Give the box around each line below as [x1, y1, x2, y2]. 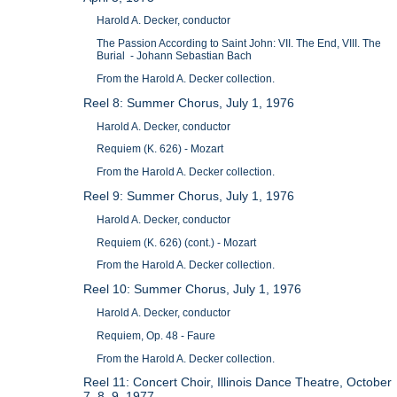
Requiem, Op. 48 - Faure [97, 329, 216, 342]
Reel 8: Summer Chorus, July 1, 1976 [83, 95, 295, 110]
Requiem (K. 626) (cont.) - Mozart [97, 236, 257, 249]
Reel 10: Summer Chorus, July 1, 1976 [83, 282, 302, 297]
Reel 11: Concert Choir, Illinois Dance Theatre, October [83, 375, 393, 390]
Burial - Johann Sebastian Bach [97, 50, 253, 63]
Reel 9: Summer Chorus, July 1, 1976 [83, 188, 295, 203]
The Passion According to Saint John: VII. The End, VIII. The [97, 37, 382, 51]
